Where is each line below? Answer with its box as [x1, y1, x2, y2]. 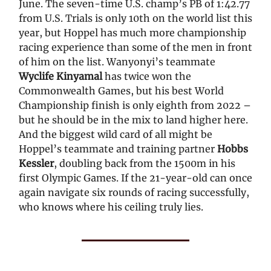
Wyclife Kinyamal [19, 70, 105, 83]
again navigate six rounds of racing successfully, [19, 186, 249, 199]
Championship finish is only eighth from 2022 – [19, 99, 251, 112]
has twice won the [105, 70, 191, 83]
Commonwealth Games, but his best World [19, 85, 224, 97]
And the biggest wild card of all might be [19, 128, 212, 141]
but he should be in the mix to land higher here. [19, 114, 248, 126]
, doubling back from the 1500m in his [54, 157, 235, 170]
